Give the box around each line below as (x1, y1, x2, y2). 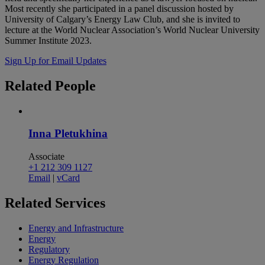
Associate (28, 151, 64, 162)
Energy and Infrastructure (28, 222, 124, 233)
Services (55, 195, 105, 211)
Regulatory (28, 244, 70, 254)
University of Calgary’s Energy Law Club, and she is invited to (5, 14, 240, 24)
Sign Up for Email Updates (5, 55, 106, 66)
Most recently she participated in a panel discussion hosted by (5, 3, 234, 14)
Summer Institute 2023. (5, 35, 92, 46)
